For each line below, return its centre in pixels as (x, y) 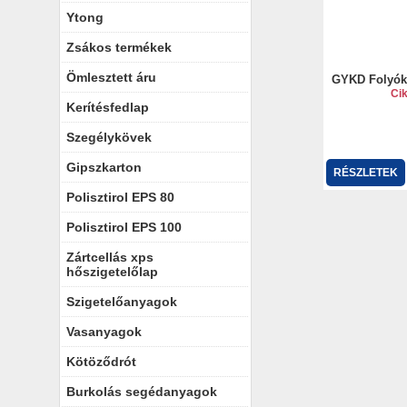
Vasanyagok (104, 332)
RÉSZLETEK (366, 173)
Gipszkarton (104, 167)
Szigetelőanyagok (122, 302)
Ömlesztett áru (111, 77)
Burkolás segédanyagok (142, 392)
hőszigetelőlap (112, 272)
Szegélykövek (109, 137)
